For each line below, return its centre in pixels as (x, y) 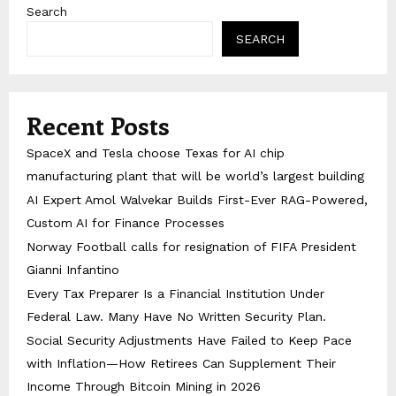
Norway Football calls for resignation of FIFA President (191, 247)
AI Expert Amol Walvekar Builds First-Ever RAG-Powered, (197, 200)
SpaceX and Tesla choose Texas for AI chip (156, 153)
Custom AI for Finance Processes (126, 223)
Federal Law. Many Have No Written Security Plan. (176, 317)
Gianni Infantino (73, 270)
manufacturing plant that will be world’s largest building (195, 176)
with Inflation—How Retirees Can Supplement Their (181, 364)
